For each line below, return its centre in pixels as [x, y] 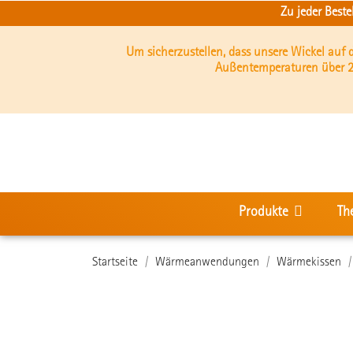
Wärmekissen [309, 263]
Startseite [115, 263]
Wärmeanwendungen [207, 263]
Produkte [265, 213]
